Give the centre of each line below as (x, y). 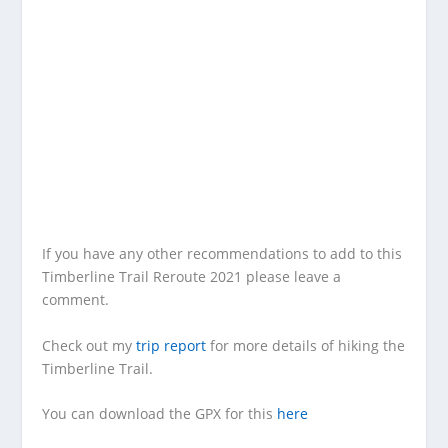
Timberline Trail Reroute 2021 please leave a (192, 277)
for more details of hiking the (306, 345)
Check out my (89, 345)
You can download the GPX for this (160, 413)
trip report (171, 345)
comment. (76, 300)
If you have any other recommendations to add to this (222, 254)
